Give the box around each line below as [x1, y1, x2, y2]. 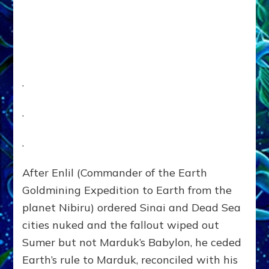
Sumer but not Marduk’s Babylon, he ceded [22, 235, 242, 249]
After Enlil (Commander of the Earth [22, 165, 208, 180]
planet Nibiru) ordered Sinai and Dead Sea [22, 200, 241, 214]
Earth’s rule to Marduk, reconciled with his [22, 252, 238, 267]
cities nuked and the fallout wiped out [22, 217, 220, 232]
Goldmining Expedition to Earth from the [22, 183, 232, 197]
